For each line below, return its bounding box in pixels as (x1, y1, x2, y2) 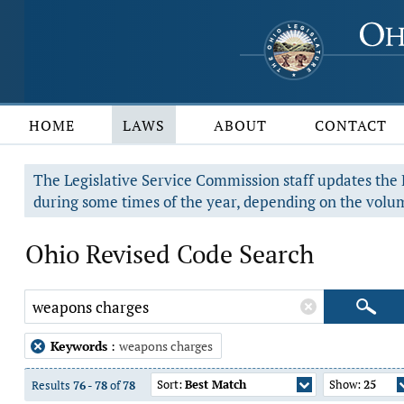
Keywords (50, 337, 107, 354)
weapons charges (119, 337, 213, 354)
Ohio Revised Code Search (25, 237, 314, 271)
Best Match (185, 376, 246, 392)
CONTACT (315, 115, 388, 135)
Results (32, 377, 73, 393)
